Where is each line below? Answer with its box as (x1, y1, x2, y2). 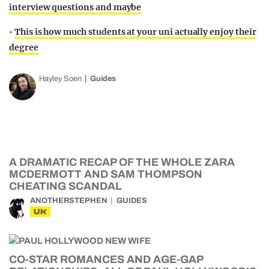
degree (9, 42, 38, 53)
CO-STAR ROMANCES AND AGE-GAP (9, 253, 203, 266)
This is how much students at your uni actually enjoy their (14, 26, 256, 38)
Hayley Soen (39, 74, 82, 83)
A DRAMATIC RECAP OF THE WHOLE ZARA (9, 156, 235, 169)
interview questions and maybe (9, 2, 142, 13)
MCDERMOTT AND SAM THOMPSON (9, 168, 202, 181)
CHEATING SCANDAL (9, 180, 122, 193)
